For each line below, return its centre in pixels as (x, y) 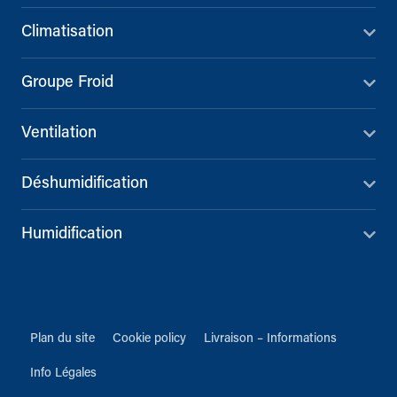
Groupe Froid (67, 83)
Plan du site (62, 339)
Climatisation (67, 33)
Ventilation (59, 134)
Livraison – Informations (270, 339)
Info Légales (63, 374)
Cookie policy (149, 339)
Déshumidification (85, 184)
